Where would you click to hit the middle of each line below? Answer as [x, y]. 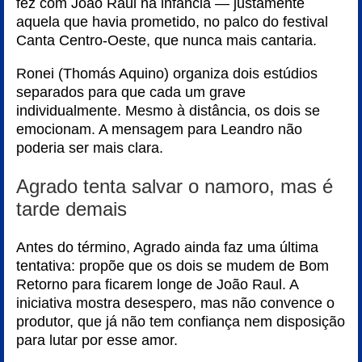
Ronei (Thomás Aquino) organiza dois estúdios [167, 74]
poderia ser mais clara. [90, 148]
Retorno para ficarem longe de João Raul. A [157, 284]
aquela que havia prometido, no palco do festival [172, 22]
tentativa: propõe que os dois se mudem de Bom [173, 266]
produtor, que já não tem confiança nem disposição [181, 322]
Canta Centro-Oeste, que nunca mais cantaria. [166, 40]
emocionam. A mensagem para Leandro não [159, 129]
